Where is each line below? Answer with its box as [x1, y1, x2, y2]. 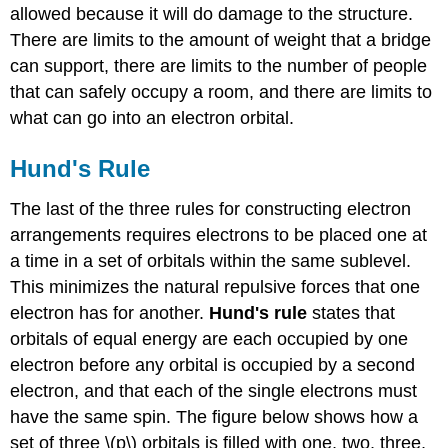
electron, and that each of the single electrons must [10, 381, 418, 402]
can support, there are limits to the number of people [10, 56, 428, 77]
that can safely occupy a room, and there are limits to [10, 82, 433, 103]
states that [307, 303, 396, 324]
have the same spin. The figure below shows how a [10, 407, 419, 428]
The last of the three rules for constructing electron [10, 199, 412, 220]
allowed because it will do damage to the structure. [10, 4, 414, 25]
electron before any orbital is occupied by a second [10, 355, 416, 376]
